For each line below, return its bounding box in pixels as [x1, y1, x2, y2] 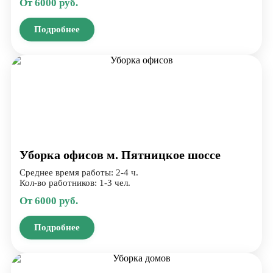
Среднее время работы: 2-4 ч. [19, 167, 138, 177]
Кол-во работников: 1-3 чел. [19, 177, 130, 188]
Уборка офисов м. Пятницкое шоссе [19, 147, 221, 161]
